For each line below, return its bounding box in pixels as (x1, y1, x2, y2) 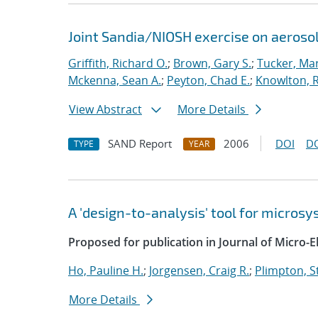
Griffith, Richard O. (68, 55, 168, 71)
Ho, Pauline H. (68, 263, 143, 278)
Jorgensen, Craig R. (149, 263, 249, 278)
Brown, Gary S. (173, 55, 251, 71)
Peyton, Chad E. (167, 72, 250, 88)
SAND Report (108, 136, 172, 150)
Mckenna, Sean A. (68, 72, 161, 88)
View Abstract (69, 102, 142, 117)
